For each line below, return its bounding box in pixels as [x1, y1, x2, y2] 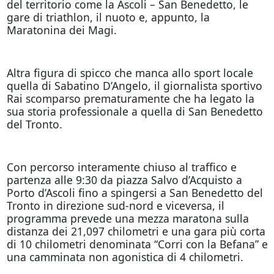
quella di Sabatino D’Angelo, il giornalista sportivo [6, 78, 262, 93]
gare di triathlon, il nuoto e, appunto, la [6, 9, 210, 24]
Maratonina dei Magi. [6, 22, 117, 37]
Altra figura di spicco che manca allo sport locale [6, 65, 253, 80]
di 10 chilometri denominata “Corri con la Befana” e [6, 236, 268, 251]
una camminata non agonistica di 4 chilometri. [6, 249, 243, 264]
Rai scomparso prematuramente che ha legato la [6, 91, 254, 106]
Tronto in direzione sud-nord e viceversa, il [6, 198, 224, 213]
